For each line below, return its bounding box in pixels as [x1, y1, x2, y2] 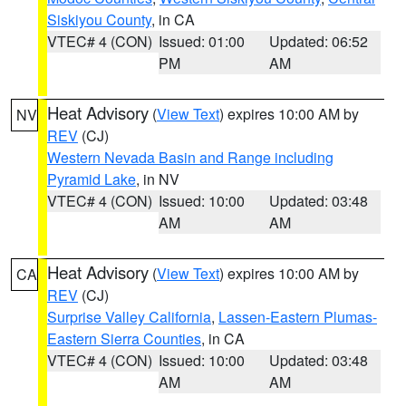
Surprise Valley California [47, 306, 211, 327]
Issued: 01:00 [158, 31, 245, 52]
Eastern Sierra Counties [47, 328, 201, 349]
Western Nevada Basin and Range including [47, 147, 333, 168]
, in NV [136, 169, 179, 189]
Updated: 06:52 [269, 31, 369, 52]
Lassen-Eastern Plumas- [218, 306, 377, 327]
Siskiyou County [47, 9, 151, 30]
